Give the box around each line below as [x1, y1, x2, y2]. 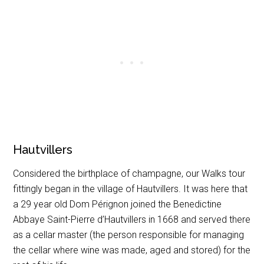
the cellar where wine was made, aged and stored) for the [13, 245, 251, 256]
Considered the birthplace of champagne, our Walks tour [13, 168, 246, 179]
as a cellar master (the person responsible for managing [13, 229, 245, 240]
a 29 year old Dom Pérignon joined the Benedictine [13, 199, 222, 210]
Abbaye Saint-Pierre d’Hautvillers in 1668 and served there [13, 214, 251, 225]
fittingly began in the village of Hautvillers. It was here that [13, 183, 248, 194]
